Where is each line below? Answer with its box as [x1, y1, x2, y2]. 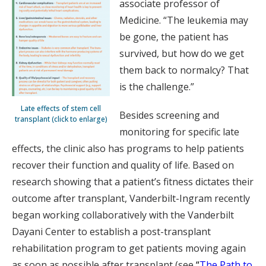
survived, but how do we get [119, 47, 244, 61]
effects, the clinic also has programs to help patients [12, 142, 244, 156]
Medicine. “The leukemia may [119, 14, 248, 27]
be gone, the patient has [119, 30, 229, 44]
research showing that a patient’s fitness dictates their [12, 175, 254, 189]
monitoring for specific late [119, 125, 239, 139]
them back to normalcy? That [119, 64, 249, 77]
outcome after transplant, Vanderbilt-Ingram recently [12, 192, 250, 205]
